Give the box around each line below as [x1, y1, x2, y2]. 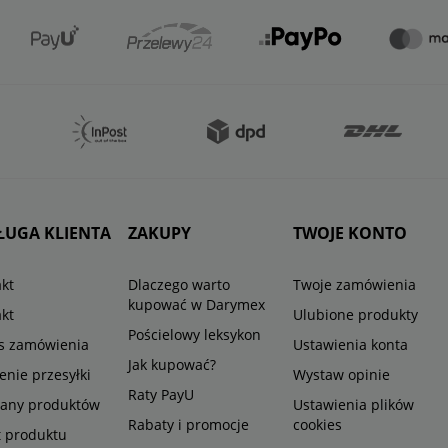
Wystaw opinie [292, 365, 390, 385]
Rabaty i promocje [128, 415, 250, 435]
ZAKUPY [128, 222, 192, 245]
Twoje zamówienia [292, 275, 416, 295]
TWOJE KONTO [292, 222, 407, 245]
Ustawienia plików [292, 395, 414, 415]
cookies [292, 415, 342, 435]
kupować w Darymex [128, 295, 266, 315]
